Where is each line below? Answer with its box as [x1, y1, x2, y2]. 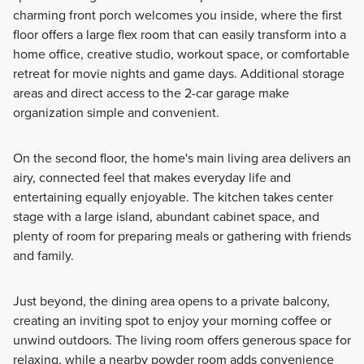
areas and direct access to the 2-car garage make [12, 83, 289, 102]
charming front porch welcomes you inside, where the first [12, 5, 342, 24]
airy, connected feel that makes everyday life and [12, 167, 291, 186]
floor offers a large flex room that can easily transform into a [12, 24, 346, 43]
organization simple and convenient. [12, 102, 219, 121]
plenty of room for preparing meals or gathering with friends [12, 226, 351, 245]
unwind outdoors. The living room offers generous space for [12, 330, 351, 349]
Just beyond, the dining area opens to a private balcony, [12, 291, 330, 310]
